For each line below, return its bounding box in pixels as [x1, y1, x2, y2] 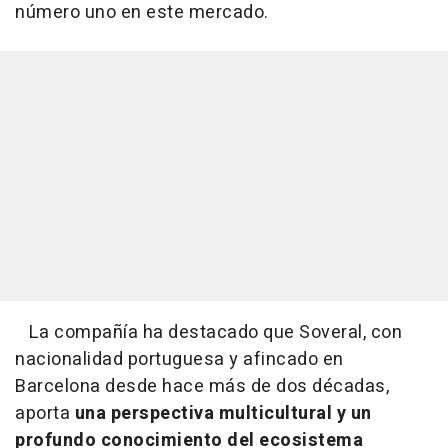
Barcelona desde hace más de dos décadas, [15, 373, 389, 401]
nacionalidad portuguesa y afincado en [15, 346, 344, 374]
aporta [15, 400, 75, 428]
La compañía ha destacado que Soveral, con [15, 319, 402, 347]
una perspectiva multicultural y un [74, 400, 372, 428]
